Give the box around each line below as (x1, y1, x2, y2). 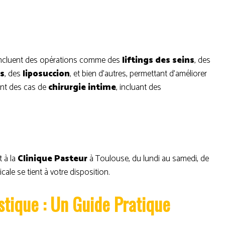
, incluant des (116, 80, 161, 94)
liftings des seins (122, 53, 194, 67)
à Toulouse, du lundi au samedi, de (87, 152, 209, 166)
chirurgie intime (48, 80, 116, 94)
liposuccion (23, 67, 70, 81)
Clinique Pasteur (18, 152, 87, 166)
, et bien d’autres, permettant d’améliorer (70, 67, 207, 81)
